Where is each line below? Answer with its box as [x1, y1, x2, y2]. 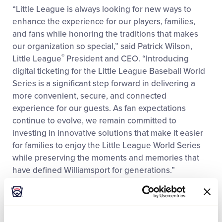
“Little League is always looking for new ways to [12, 4, 191, 15]
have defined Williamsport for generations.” [12, 165, 175, 176]
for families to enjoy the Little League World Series [12, 140, 201, 151]
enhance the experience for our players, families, [12, 16, 195, 27]
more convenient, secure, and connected [12, 91, 166, 102]
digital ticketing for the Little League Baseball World [12, 66, 205, 77]
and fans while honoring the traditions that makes [12, 29, 198, 40]
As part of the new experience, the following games [12, 191, 205, 202]
